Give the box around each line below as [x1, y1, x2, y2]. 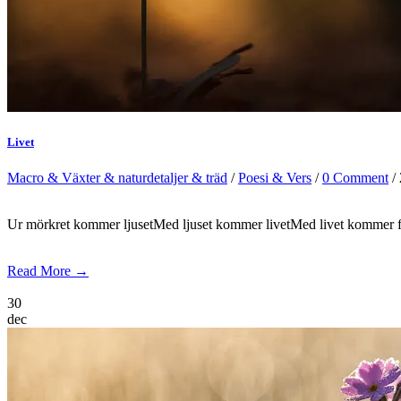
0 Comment [322, 169, 388, 185]
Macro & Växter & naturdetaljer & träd [7, 169, 227, 185]
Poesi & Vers [238, 169, 311, 185]
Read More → [7, 262, 89, 278]
